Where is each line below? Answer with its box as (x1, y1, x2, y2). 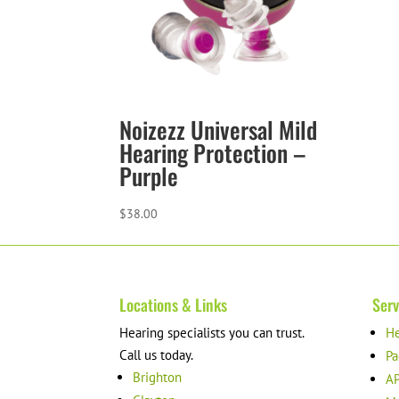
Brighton (133, 368, 183, 386)
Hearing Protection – (119, 135, 307, 171)
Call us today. (119, 346, 194, 363)
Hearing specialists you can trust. (119, 323, 305, 341)
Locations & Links (119, 292, 228, 316)
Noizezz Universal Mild (119, 112, 318, 148)
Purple (119, 159, 179, 194)
